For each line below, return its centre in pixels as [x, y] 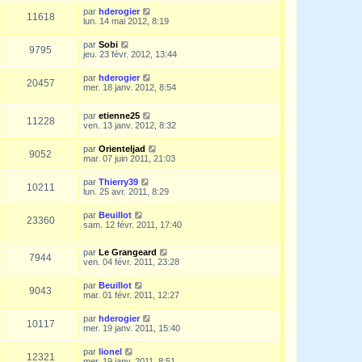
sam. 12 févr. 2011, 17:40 [133, 224]
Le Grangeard [128, 253]
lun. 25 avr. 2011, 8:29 [126, 191]
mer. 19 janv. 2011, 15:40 [132, 328]
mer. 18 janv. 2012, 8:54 [130, 87]
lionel [110, 352]
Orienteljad [122, 148]
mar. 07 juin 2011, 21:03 [129, 158]
